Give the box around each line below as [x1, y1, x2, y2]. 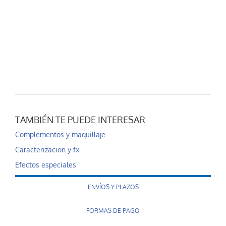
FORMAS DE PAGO [86, 207, 140, 215]
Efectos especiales [15, 160, 76, 170]
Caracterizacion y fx [15, 145, 79, 155]
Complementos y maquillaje [15, 130, 105, 140]
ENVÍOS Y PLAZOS [87, 183, 139, 191]
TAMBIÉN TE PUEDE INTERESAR [15, 114, 145, 126]
